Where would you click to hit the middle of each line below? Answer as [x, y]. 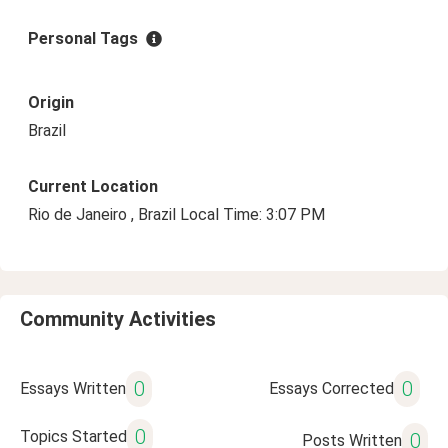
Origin [51, 102]
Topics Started [73, 436]
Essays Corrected [331, 388]
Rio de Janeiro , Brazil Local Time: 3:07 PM [176, 214]
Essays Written [73, 388]
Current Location [93, 186]
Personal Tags [83, 38]
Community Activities [118, 319]
